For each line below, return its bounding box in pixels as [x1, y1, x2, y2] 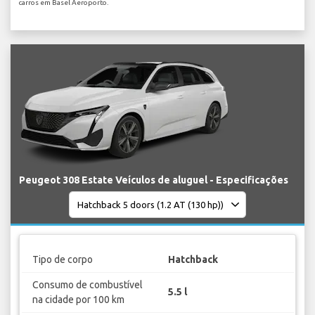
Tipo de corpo [32, 253, 93, 265]
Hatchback [168, 253, 218, 265]
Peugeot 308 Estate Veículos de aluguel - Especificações [19, 174, 288, 186]
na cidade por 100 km [32, 293, 124, 305]
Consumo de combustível [32, 278, 143, 290]
